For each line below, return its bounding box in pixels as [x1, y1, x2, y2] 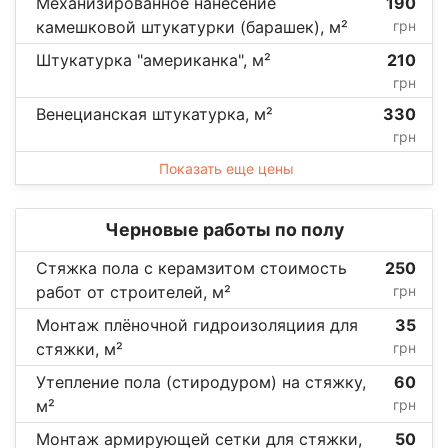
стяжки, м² [36, 338, 123, 359]
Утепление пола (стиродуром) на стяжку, [36, 371, 366, 392]
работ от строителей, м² [36, 281, 231, 302]
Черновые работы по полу [104, 218, 344, 240]
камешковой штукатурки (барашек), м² [36, 16, 348, 37]
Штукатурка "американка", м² [36, 49, 271, 70]
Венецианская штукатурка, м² [36, 103, 273, 124]
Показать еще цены [158, 159, 294, 177]
